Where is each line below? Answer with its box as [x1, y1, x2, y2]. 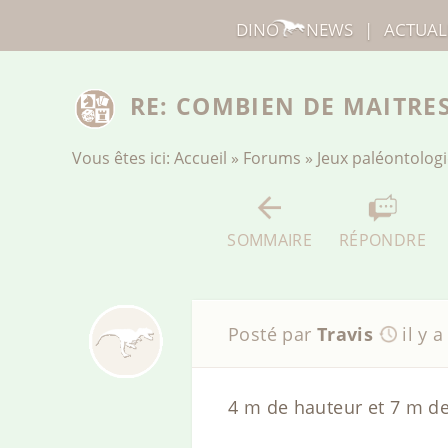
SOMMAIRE [227, 228, 313, 252]
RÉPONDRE [338, 228, 426, 252]
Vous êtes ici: [72, 147, 174, 170]
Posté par [228, 321, 317, 346]
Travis [316, 321, 374, 346]
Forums [243, 147, 301, 170]
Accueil [174, 147, 227, 170]
